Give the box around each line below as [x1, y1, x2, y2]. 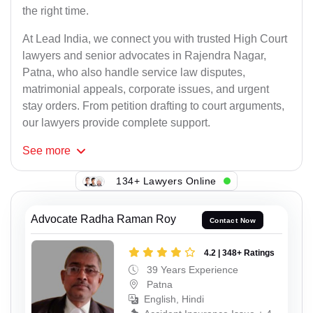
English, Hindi [144, 293, 204, 305]
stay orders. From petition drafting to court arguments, [22, 100, 284, 112]
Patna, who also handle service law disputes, [22, 66, 245, 79]
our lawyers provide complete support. [22, 117, 210, 129]
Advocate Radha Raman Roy [31, 213, 176, 226]
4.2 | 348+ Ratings [204, 247, 275, 258]
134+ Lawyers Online [116, 175, 217, 187]
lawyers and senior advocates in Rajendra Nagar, [22, 50, 266, 62]
